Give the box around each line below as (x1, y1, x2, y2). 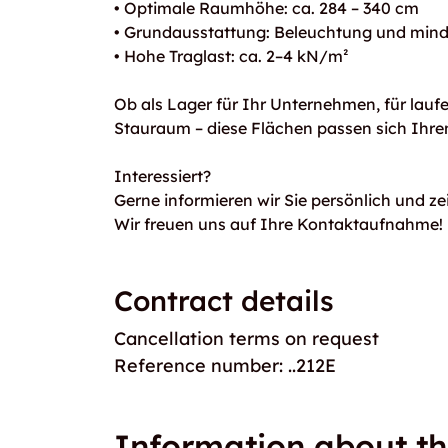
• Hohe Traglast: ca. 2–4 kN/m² (114, 46, 349, 66)
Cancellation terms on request (114, 327, 379, 350)
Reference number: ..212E (114, 354, 336, 377)
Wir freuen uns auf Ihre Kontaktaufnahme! (114, 214, 443, 234)
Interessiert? (114, 166, 211, 186)
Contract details (114, 283, 334, 318)
